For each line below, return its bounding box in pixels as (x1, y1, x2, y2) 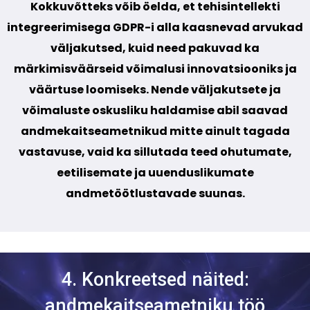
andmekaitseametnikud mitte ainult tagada (20, 123, 290, 140)
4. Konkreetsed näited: (61, 268, 249, 291)
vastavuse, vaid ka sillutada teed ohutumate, (18, 144, 292, 161)
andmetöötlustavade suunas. (65, 185, 245, 202)
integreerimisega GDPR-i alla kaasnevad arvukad (7, 19, 303, 36)
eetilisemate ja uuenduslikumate (56, 165, 254, 181)
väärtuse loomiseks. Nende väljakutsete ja (29, 82, 281, 98)
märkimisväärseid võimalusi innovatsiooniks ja (13, 61, 297, 77)
